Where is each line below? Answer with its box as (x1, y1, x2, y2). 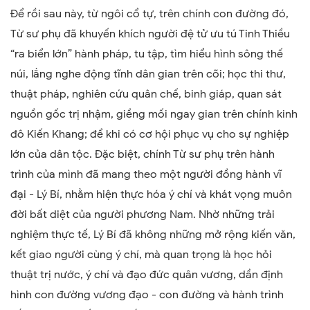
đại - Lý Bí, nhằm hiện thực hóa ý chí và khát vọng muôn (10, 187, 292, 201)
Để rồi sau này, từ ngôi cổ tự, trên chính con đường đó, (10, 6, 289, 21)
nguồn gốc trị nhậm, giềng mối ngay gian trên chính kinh (10, 107, 298, 121)
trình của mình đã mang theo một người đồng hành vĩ (10, 167, 282, 181)
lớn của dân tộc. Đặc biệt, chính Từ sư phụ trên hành (10, 147, 275, 161)
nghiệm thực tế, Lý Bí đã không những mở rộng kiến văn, (10, 227, 295, 241)
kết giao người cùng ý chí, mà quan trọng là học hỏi (10, 247, 272, 262)
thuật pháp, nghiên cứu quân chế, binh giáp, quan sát (10, 86, 282, 101)
